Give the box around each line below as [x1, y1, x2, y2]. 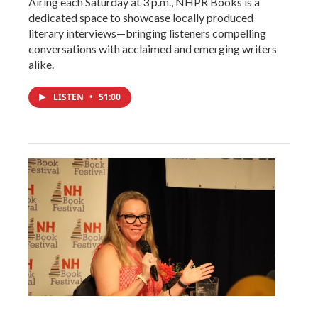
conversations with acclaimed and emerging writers [28, 42, 277, 56]
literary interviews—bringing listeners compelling [28, 26, 266, 40]
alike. [28, 57, 54, 72]
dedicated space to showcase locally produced [28, 11, 253, 25]
